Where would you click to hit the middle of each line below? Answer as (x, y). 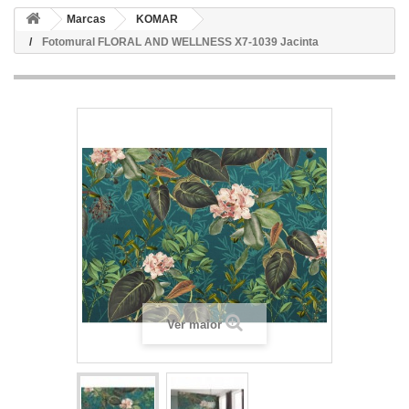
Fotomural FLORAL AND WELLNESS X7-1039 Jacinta (180, 42)
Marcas (86, 19)
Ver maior (194, 325)
